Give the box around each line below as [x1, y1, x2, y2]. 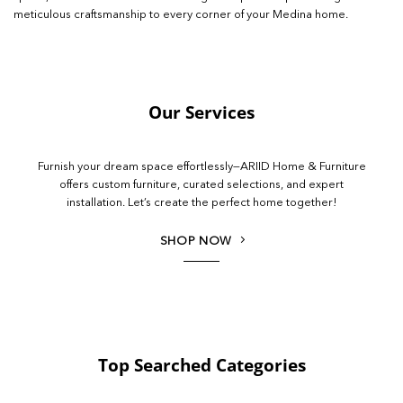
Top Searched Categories [97, 353, 306, 378]
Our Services [148, 99, 255, 124]
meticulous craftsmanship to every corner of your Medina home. [13, 9, 348, 22]
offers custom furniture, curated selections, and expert [59, 178, 344, 191]
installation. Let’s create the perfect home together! [66, 196, 337, 209]
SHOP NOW [159, 235, 232, 247]
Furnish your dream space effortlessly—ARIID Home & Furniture [37, 160, 366, 173]
